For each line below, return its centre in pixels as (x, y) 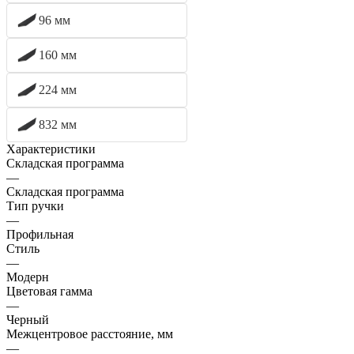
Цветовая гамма (49, 291)
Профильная (40, 234)
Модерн (28, 277)
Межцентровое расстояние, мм (90, 333)
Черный (28, 319)
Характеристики (51, 149)
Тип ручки (35, 205)
